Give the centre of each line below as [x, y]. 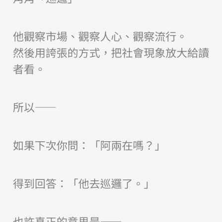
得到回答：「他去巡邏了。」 [83, 183]
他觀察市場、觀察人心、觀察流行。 [100, 35]
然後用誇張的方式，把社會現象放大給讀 [111, 52]
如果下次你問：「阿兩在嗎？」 [89, 144]
